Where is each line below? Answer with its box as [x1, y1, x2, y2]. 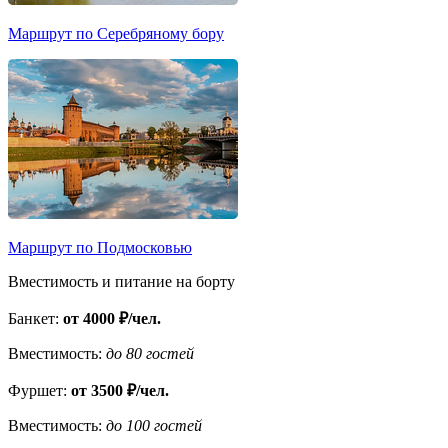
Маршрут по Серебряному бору [8, 24, 224, 42]
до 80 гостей [106, 344, 194, 362]
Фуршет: [8, 381, 67, 399]
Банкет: [8, 309, 59, 327]
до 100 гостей [106, 416, 202, 434]
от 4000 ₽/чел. [63, 309, 161, 327]
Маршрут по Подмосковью [8, 238, 192, 256]
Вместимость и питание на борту [8, 272, 235, 290]
